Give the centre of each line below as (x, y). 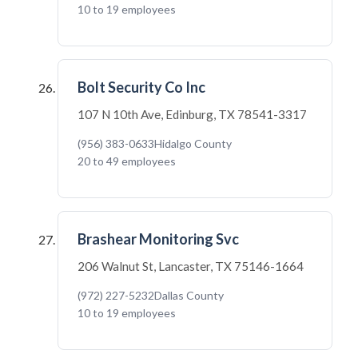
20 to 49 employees (127, 161)
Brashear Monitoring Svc (158, 239)
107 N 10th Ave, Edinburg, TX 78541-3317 (192, 114)
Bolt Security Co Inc (141, 87)
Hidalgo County (193, 143)
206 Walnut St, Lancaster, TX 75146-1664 (191, 266)
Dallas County (189, 295)
